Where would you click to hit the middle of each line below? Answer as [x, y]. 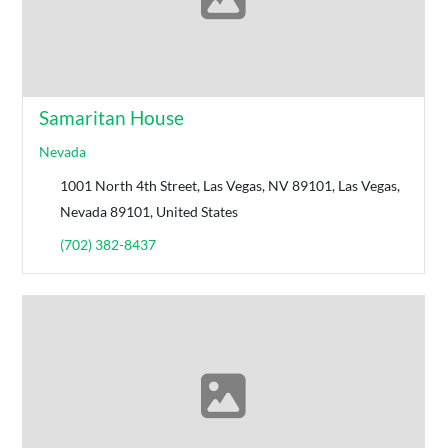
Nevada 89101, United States [149, 212]
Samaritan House [112, 118]
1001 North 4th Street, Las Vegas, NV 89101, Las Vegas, [230, 186]
